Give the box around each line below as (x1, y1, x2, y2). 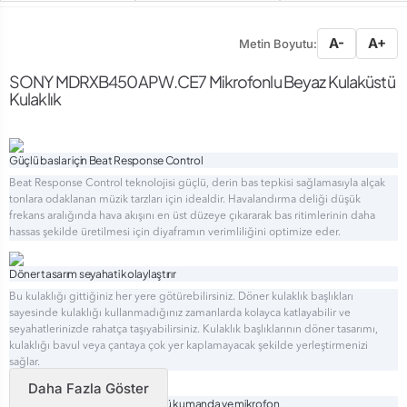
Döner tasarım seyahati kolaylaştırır (9, 266, 176, 281)
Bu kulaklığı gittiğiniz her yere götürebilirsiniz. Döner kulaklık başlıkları (9, 291, 353, 303)
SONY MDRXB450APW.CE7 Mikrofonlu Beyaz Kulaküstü (9, 70, 395, 92)
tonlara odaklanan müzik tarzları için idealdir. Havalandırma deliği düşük (9, 194, 361, 205)
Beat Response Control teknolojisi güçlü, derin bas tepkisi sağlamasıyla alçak (9, 177, 385, 189)
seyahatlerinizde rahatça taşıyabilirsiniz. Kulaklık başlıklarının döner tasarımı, (9, 323, 378, 335)
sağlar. (9, 356, 45, 368)
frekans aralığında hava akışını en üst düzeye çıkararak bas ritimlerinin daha (9, 210, 375, 222)
